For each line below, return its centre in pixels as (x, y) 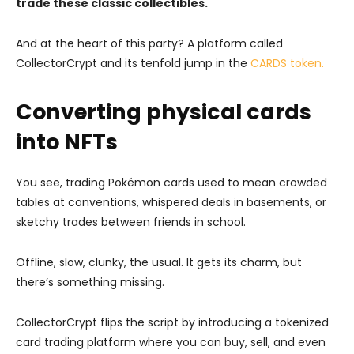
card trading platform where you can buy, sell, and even (171, 342)
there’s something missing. (90, 282)
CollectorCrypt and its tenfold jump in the (133, 63)
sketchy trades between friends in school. (131, 222)
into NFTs (67, 141)
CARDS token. (287, 63)
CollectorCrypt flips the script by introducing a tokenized (172, 322)
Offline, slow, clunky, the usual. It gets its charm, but (159, 262)
